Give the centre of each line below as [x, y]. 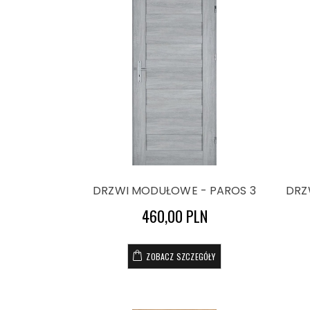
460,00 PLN [174, 216]
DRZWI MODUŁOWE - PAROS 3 [174, 191]
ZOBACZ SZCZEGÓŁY [181, 256]
